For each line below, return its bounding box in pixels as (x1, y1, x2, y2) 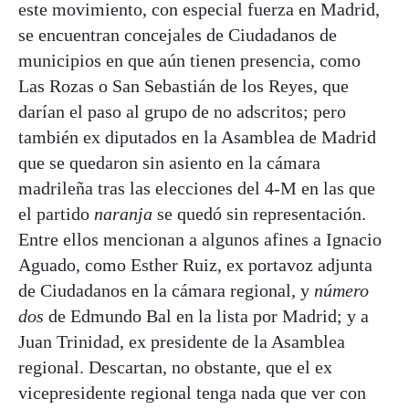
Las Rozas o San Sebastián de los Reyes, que (18, 75, 349, 96)
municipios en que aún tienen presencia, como (18, 49, 361, 70)
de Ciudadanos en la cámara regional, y (18, 279, 314, 300)
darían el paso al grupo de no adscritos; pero (18, 100, 346, 121)
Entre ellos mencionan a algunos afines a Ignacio (18, 228, 382, 249)
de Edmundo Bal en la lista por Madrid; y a (48, 305, 369, 326)
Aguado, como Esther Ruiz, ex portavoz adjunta (18, 254, 372, 275)
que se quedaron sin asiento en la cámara (18, 152, 320, 173)
